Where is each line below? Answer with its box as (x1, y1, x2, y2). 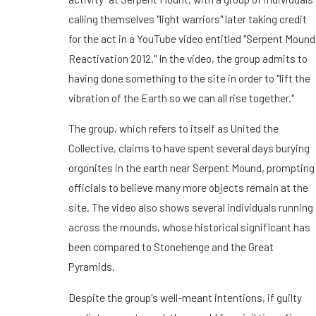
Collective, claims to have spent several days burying (68, 141, 310, 155)
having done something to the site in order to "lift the (68, 71, 310, 85)
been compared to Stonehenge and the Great (68, 240, 274, 254)
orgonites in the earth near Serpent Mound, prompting (68, 161, 315, 175)
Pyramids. (68, 260, 115, 274)
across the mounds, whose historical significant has (68, 220, 310, 234)
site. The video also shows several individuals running (68, 200, 313, 214)
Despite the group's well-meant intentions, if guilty (68, 290, 302, 304)
